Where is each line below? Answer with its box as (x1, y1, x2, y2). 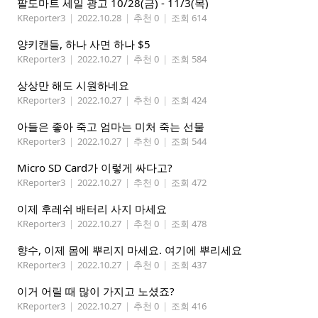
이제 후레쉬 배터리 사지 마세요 (17, 202, 167, 216)
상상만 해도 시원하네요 (17, 78, 129, 93)
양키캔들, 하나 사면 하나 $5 (17, 37, 150, 52)
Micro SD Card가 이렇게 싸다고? (17, 160, 172, 175)
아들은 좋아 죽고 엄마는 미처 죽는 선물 (17, 119, 204, 134)
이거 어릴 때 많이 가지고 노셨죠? (17, 284, 175, 299)
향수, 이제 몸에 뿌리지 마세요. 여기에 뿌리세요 (17, 243, 242, 258)
